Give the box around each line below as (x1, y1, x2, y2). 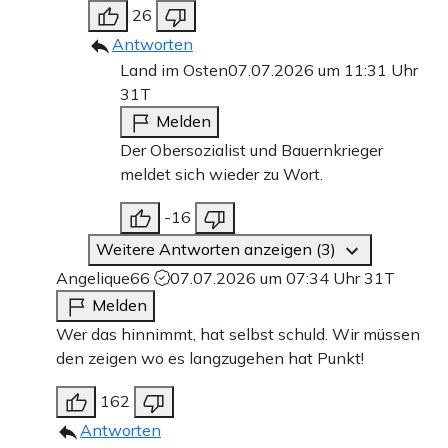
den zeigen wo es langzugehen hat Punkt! (56, 347, 364, 368)
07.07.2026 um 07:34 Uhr (170, 267, 364, 288)
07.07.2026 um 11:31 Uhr (228, 59, 418, 80)
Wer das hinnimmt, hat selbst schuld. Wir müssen (56, 323, 420, 344)
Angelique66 (56, 267, 154, 288)
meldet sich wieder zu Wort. (120, 163, 323, 184)
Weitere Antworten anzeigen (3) (96, 238, 340, 259)
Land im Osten (120, 59, 228, 80)
